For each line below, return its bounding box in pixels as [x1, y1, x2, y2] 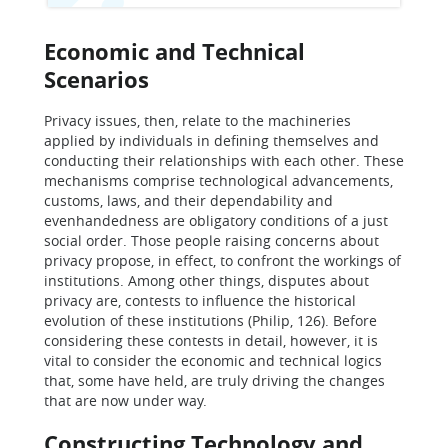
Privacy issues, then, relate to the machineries [44, 111, 351, 130]
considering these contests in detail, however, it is [44, 331, 378, 350]
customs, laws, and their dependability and [44, 191, 333, 210]
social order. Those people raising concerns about [44, 231, 379, 250]
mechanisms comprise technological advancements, [44, 171, 393, 190]
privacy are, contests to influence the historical [44, 291, 356, 310]
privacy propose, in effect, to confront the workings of [44, 251, 401, 270]
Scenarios [44, 64, 149, 94]
